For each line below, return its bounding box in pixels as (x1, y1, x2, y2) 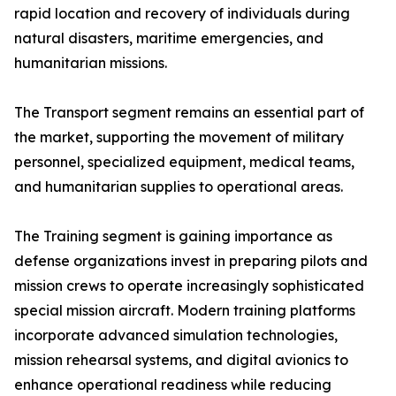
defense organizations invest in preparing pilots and (14, 252, 368, 270)
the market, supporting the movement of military (14, 128, 344, 146)
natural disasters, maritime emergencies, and (14, 29, 324, 47)
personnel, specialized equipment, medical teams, (14, 153, 354, 171)
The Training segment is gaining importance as (14, 227, 332, 245)
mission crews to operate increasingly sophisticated (14, 277, 364, 294)
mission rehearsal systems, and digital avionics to (14, 351, 348, 369)
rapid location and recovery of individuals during (14, 4, 350, 22)
